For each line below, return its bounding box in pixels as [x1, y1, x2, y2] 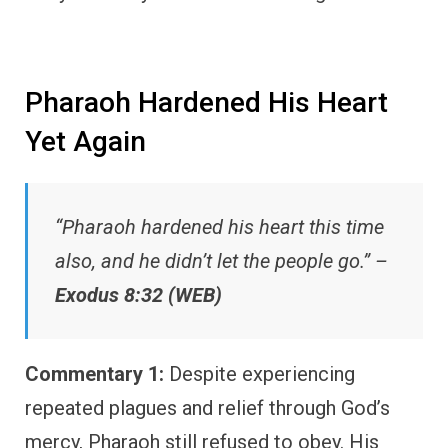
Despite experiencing [164, 362, 355, 387]
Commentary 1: [25, 362, 164, 387]
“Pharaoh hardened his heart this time [55, 215, 384, 240]
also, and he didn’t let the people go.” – [55, 249, 388, 274]
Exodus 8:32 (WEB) [55, 283, 222, 308]
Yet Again [25, 124, 146, 158]
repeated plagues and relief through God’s [25, 396, 390, 421]
